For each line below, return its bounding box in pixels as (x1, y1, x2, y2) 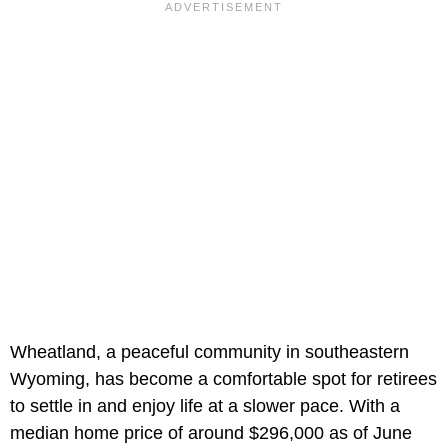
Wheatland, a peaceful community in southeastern (10, 341, 409, 362)
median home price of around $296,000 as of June (10, 422, 412, 443)
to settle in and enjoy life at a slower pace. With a (10, 395, 400, 416)
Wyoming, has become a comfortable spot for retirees (10, 368, 437, 389)
